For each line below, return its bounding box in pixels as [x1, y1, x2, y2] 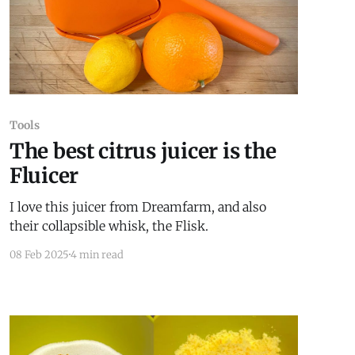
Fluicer [9, 162, 78, 189]
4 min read [70, 247, 124, 261]
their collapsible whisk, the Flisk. [9, 217, 208, 234]
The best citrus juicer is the [9, 137, 277, 164]
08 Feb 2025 [9, 247, 69, 261]
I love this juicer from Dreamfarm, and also [9, 198, 266, 215]
